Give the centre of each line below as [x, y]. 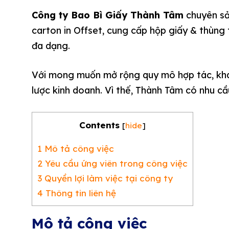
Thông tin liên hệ [79, 193]
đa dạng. [51, 46]
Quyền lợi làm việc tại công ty [107, 178]
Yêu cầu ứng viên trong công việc [115, 164]
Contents [99, 125]
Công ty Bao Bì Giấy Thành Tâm [108, 15]
